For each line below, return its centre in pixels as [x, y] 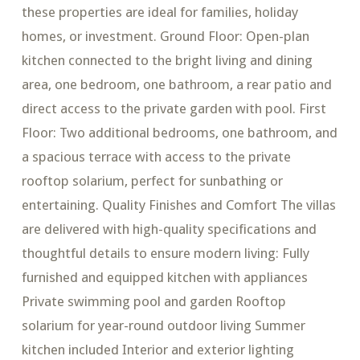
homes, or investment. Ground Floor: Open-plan [165, 37]
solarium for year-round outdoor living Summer [163, 326]
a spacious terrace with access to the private [156, 157]
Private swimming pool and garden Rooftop [153, 302]
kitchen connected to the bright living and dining [167, 61]
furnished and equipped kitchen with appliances [164, 278]
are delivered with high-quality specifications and [169, 229]
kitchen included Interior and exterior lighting [157, 350]
